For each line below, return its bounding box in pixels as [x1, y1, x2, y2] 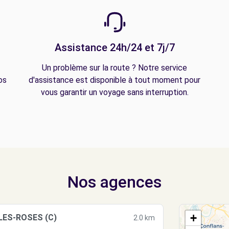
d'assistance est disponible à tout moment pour [29, 75, 200, 85]
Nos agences [67, 172, 162, 192]
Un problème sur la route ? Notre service [42, 63, 187, 73]
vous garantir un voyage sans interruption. [40, 87, 189, 97]
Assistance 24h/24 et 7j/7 [54, 41, 175, 54]
